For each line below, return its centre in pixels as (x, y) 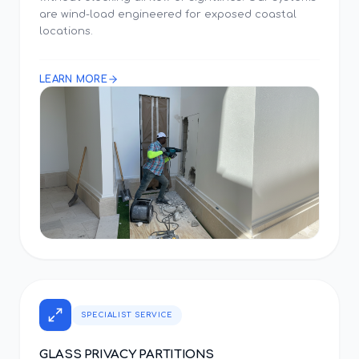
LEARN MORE (73, 79)
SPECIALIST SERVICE (127, 315)
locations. (66, 31)
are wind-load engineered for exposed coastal (168, 14)
